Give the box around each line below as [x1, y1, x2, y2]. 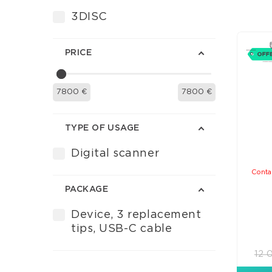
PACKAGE [65, 185, 108, 194]
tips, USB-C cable [71, 223, 172, 234]
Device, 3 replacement [71, 209, 202, 220]
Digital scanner [71, 148, 160, 159]
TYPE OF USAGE [65, 124, 140, 132]
